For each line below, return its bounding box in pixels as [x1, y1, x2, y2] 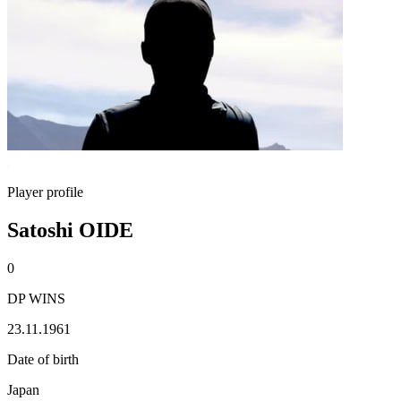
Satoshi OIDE [7, 218, 133, 242]
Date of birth [7, 351, 79, 367]
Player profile [7, 184, 83, 200]
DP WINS [7, 290, 65, 306]
